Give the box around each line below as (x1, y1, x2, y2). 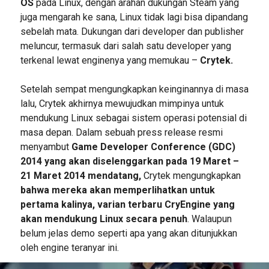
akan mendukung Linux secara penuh (20, 213, 187, 225)
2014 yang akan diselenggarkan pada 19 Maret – (20, 155, 239, 167)
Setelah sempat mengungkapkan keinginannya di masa (20, 83, 249, 95)
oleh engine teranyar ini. (20, 241, 119, 253)
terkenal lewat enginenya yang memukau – (20, 54, 198, 66)
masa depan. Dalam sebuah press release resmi (20, 126, 223, 138)
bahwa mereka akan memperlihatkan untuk (20, 184, 215, 196)
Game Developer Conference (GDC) (71, 141, 235, 153)
